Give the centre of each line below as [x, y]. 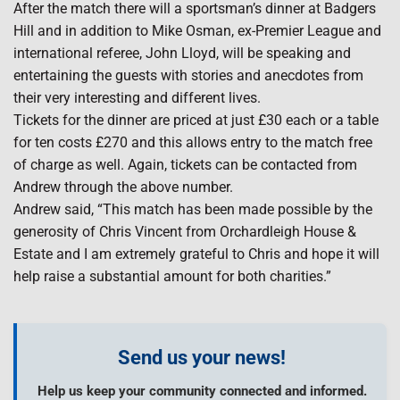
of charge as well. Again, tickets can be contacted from [185, 164]
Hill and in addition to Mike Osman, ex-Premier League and [197, 30]
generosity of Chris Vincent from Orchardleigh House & [185, 231]
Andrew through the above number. [123, 187]
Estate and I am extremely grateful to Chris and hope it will [196, 254]
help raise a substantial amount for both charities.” [172, 276]
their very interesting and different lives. [137, 97]
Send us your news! [202, 357]
